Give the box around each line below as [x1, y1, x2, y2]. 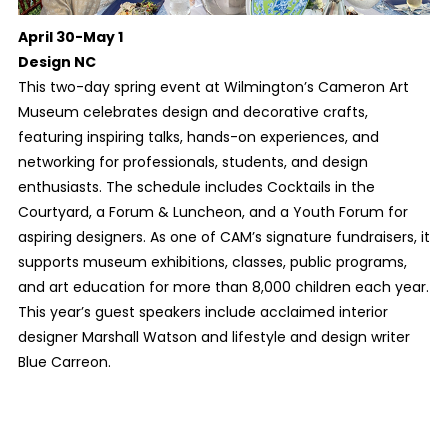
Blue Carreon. [17, 351, 111, 372]
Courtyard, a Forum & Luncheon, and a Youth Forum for [17, 201, 408, 222]
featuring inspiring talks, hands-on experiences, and [17, 126, 379, 147]
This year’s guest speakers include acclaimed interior [17, 301, 388, 322]
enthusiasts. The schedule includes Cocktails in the [17, 176, 375, 197]
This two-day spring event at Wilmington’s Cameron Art [17, 76, 409, 97]
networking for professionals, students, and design [17, 151, 368, 172]
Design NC [17, 51, 99, 72]
